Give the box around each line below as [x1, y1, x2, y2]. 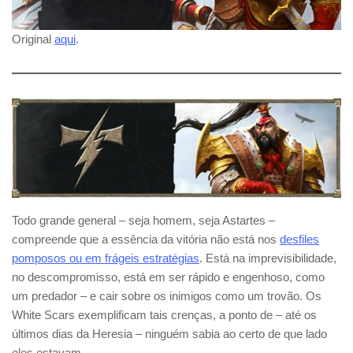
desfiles [280, 232, 319, 247]
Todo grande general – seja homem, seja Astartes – [12, 214, 275, 228]
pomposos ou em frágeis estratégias [12, 251, 199, 266]
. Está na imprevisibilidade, [199, 251, 336, 266]
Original [12, 32, 54, 46]
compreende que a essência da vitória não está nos [12, 232, 280, 247]
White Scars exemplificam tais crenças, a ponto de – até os [12, 308, 317, 322]
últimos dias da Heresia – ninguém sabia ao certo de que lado [12, 327, 327, 341]
